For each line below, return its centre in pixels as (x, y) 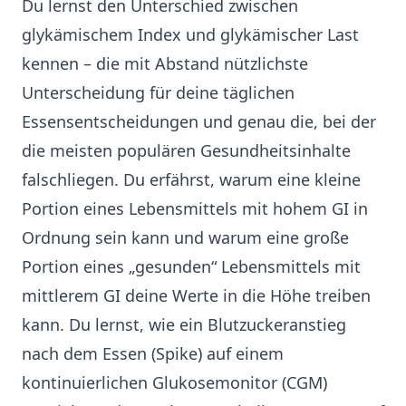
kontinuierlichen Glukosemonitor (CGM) (174, 383)
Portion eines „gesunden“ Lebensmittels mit (191, 267)
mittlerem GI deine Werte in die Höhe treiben (196, 296)
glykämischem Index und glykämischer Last (190, 35)
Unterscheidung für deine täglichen (158, 93)
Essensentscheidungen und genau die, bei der (199, 122)
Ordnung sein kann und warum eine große (185, 238)
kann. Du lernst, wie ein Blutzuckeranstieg (184, 325)
